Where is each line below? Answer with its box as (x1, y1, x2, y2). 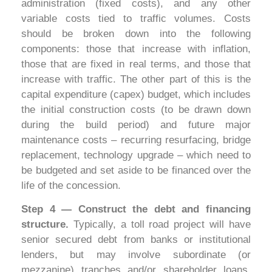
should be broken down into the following (21, 27, 251, 39)
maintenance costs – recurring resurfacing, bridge (21, 134, 251, 146)
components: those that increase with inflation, (21, 42, 251, 55)
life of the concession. (21, 179, 121, 191)
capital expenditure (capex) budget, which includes (21, 88, 251, 100)
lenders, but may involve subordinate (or (21, 249, 251, 261)
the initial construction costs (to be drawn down (21, 103, 251, 115)
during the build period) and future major (21, 118, 251, 131)
